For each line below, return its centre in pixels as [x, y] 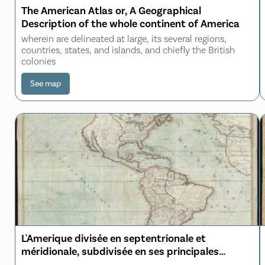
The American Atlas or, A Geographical [111, 10]
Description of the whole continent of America [130, 23]
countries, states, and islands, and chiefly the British [128, 50]
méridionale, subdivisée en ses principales [120, 251]
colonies [38, 61]
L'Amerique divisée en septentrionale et [114, 238]
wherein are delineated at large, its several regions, [124, 38]
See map [46, 83]
